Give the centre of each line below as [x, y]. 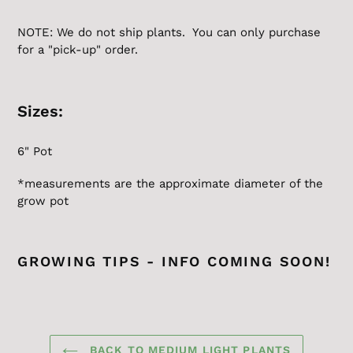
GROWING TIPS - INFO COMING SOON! [174, 262]
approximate [195, 184]
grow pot [43, 201]
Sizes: [45, 111]
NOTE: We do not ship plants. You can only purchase [169, 33]
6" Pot [35, 151]
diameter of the [277, 184]
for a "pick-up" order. [80, 50]
